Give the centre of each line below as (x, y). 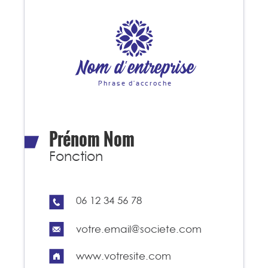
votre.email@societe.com (139, 229)
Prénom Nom (92, 139)
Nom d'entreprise (135, 68)
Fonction (76, 156)
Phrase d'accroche (135, 83)
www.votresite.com (123, 256)
